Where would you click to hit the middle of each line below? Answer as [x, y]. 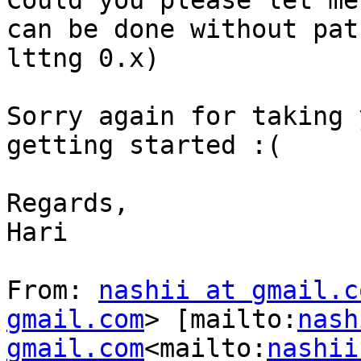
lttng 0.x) [83, 58]
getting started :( [144, 145]
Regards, [68, 203]
